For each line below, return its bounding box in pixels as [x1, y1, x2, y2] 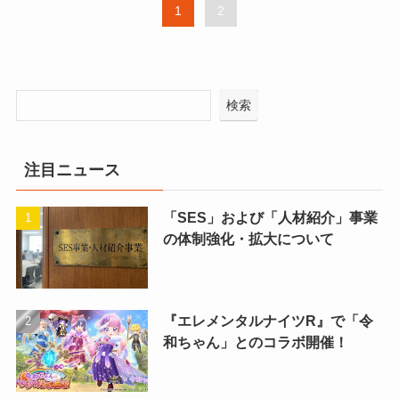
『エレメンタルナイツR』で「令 [162, 312, 373, 329]
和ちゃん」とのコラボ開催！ [162, 333, 348, 350]
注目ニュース [23, 161, 120, 180]
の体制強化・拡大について [162, 230, 334, 247]
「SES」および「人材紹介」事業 [162, 208, 378, 225]
